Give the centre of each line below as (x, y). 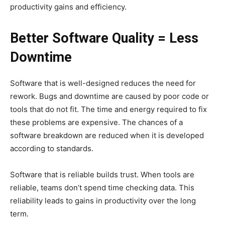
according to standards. (52, 149)
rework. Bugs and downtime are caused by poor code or (109, 96)
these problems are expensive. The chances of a (96, 123)
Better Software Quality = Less (104, 38)
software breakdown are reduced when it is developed (107, 136)
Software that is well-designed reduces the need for (103, 83)
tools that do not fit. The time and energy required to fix (108, 109)
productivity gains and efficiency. (68, 7)
